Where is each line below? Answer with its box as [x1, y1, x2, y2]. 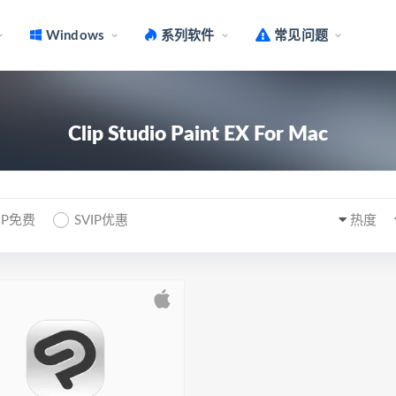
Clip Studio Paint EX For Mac [68, 124, 328, 144]
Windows [42, 28, 105, 42]
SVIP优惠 [74, 214, 128, 227]
